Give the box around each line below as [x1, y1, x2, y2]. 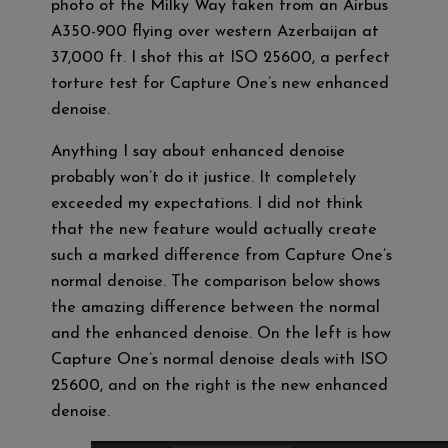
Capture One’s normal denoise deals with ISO [51, 351, 389, 368]
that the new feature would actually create [51, 221, 378, 238]
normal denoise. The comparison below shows [51, 273, 381, 290]
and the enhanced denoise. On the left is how [51, 325, 392, 342]
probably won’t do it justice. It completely [51, 169, 357, 186]
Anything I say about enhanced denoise [51, 143, 346, 160]
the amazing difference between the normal [51, 299, 381, 316]
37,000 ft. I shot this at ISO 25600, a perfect [51, 49, 391, 66]
